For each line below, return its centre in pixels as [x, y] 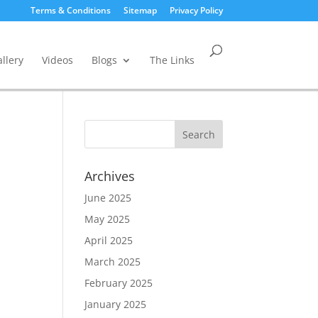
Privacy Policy [196, 10]
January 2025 [116, 304]
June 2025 [108, 198]
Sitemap [140, 10]
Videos [57, 60]
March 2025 [113, 262]
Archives [110, 176]
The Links [172, 60]
